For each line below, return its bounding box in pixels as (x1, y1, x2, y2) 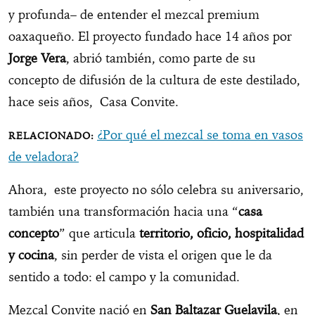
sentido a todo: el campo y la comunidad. (8, 269, 240, 285)
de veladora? (8, 148, 79, 165)
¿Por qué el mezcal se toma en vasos (97, 127, 303, 143)
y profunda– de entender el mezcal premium (8, 6, 259, 23)
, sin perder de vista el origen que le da (54, 247, 272, 264)
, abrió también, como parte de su (66, 50, 256, 67)
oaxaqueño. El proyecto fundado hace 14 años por (8, 28, 292, 45)
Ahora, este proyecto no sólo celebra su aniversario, (8, 181, 304, 198)
